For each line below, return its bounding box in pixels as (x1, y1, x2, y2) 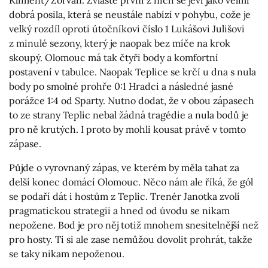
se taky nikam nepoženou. (9, 248, 124, 260)
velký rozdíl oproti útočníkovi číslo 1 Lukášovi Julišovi (9, 23, 245, 35)
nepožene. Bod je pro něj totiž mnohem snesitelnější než (9, 219, 258, 232)
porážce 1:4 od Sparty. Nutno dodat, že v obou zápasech (9, 95, 254, 107)
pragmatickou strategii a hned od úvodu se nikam (9, 205, 230, 217)
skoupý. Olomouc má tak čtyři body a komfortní (9, 51, 218, 64)
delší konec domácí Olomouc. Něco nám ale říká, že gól (9, 176, 253, 188)
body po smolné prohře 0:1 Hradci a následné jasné (9, 80, 233, 93)
